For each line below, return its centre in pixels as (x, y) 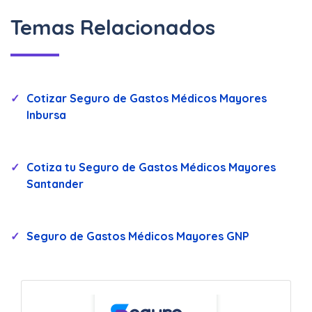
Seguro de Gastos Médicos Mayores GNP (138, 236)
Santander (55, 184)
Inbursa (46, 115)
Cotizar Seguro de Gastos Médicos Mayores (147, 98)
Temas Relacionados (113, 27)
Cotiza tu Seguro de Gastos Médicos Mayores (151, 167)
